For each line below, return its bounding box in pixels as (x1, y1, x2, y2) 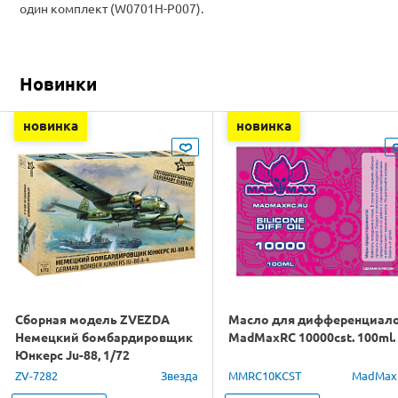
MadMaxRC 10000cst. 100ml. (228, 328, 395, 345)
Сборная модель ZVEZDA (15, 310, 170, 327)
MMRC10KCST (228, 367, 301, 383)
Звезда (161, 367, 198, 383)
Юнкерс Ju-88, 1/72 (15, 346, 130, 362)
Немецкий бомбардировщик (15, 328, 193, 345)
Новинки (20, 71, 97, 95)
